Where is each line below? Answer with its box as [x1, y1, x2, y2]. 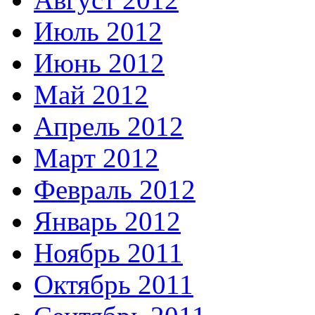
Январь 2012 [34, 206, 181, 237]
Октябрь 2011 [34, 269, 193, 300]
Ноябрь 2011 [34, 238, 183, 269]
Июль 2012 [34, 16, 162, 47]
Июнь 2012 [34, 48, 165, 79]
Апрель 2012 [34, 111, 184, 142]
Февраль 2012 [34, 174, 195, 205]
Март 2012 [34, 143, 159, 174]
